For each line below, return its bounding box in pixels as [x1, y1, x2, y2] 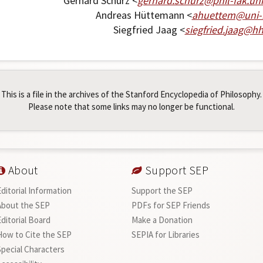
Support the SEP [131, 184, 193, 196]
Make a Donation [131, 214, 193, 225]
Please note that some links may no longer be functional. [28, 100, 235, 112]
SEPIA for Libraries [131, 228, 200, 240]
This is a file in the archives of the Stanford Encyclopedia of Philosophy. [1, 88, 262, 100]
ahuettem [191, 8, 235, 22]
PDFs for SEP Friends [131, 199, 211, 211]
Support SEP [142, 163, 209, 177]
